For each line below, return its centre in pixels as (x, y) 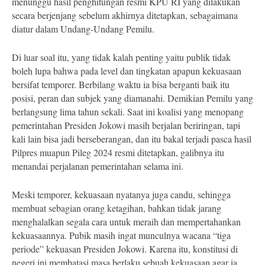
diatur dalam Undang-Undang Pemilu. (83, 29)
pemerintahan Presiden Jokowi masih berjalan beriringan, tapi (126, 125)
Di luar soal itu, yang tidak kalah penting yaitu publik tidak (121, 57)
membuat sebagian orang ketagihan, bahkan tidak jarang (117, 208)
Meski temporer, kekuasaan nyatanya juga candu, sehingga (121, 194)
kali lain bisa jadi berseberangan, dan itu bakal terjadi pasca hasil (132, 139)
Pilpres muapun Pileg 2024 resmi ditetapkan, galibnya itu (118, 152)
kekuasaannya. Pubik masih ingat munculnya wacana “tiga (121, 235)
